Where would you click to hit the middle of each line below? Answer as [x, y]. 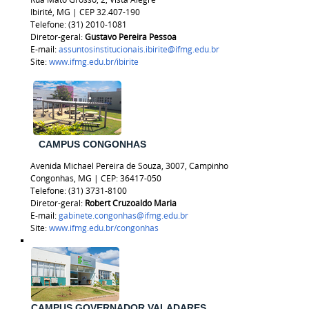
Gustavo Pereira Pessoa [131, 37]
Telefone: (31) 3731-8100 [70, 190]
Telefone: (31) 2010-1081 [70, 25]
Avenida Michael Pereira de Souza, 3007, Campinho [121, 166]
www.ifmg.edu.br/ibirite [94, 62]
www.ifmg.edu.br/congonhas [104, 228]
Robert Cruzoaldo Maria [131, 203]
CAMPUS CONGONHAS [81, 145]
